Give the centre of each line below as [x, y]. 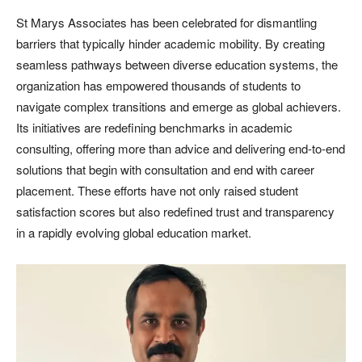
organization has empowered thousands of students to [158, 85]
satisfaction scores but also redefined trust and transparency [175, 211]
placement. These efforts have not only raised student [157, 190]
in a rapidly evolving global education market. [134, 232]
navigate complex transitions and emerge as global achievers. [179, 106]
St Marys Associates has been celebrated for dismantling [166, 22]
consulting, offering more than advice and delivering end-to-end [181, 148]
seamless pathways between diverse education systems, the [177, 64]
